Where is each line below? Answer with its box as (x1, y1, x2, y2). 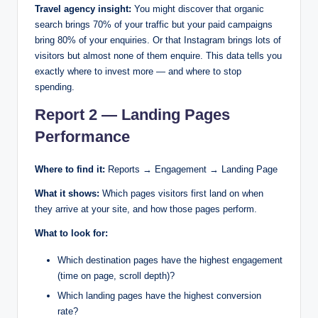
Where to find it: (35, 164, 105, 175)
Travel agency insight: (35, 4, 131, 15)
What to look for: (35, 228, 108, 239)
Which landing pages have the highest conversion (57, 290, 261, 301)
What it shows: (35, 188, 99, 199)
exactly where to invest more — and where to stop (35, 66, 241, 77)
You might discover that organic (131, 4, 264, 15)
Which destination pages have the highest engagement (57, 255, 283, 266)
